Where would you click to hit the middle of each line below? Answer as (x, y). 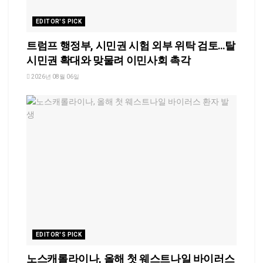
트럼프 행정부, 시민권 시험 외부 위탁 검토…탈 (131, 46)
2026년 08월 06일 (55, 77)
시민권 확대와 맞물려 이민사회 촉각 (109, 60)
